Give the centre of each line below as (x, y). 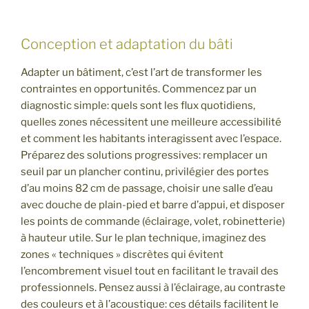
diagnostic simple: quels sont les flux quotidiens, (138, 106)
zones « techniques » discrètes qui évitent (122, 255)
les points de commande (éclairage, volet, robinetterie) (153, 222)
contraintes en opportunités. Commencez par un (139, 89)
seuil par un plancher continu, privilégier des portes (145, 172)
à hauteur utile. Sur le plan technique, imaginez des (143, 238)
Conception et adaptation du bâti (127, 44)
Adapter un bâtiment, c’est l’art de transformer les (141, 73)
